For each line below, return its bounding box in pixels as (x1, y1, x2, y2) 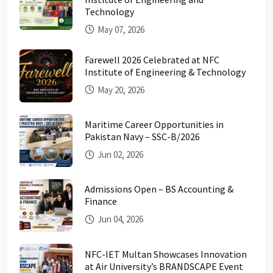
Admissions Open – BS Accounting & (85, 183, 233, 196)
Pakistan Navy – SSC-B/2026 (85, 130, 200, 143)
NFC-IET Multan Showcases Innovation (85, 247, 247, 260)
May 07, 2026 (96, 23, 144, 35)
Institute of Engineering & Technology (85, 65, 246, 78)
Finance (85, 195, 117, 208)
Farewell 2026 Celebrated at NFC (85, 53, 219, 66)
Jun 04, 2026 (96, 213, 143, 225)
